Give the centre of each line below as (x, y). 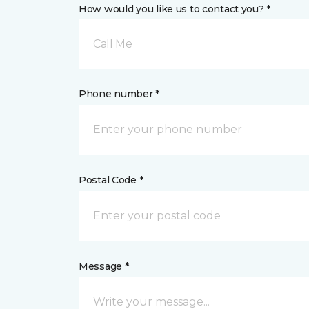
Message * (104, 266)
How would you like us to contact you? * (175, 9)
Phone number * (119, 94)
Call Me (113, 44)
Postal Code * (111, 180)
